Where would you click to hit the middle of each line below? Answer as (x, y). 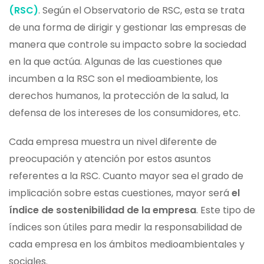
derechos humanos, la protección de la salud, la (119, 96)
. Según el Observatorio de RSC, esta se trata (141, 11)
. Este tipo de (226, 210)
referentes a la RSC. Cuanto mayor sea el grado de (126, 176)
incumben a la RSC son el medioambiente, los (113, 79)
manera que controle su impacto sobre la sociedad (128, 45)
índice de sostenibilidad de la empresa (103, 210)
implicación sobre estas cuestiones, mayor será (120, 193)
